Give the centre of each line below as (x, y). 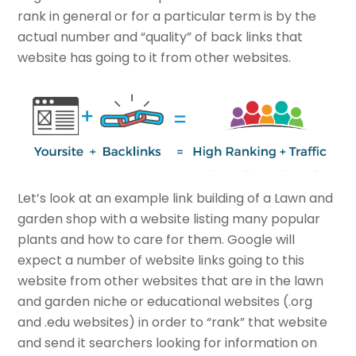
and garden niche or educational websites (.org (165, 301)
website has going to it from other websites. (155, 58)
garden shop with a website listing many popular (169, 219)
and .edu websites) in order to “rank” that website (173, 322)
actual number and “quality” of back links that (161, 37)
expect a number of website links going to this (161, 260)
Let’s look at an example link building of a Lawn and (176, 198)
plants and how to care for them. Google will (157, 239)
